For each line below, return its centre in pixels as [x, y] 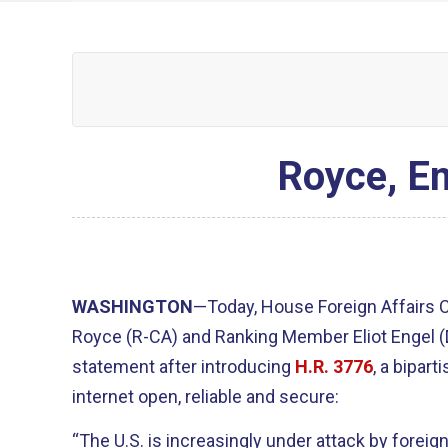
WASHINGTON [132, 306]
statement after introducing [183, 366]
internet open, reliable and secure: [205, 396]
